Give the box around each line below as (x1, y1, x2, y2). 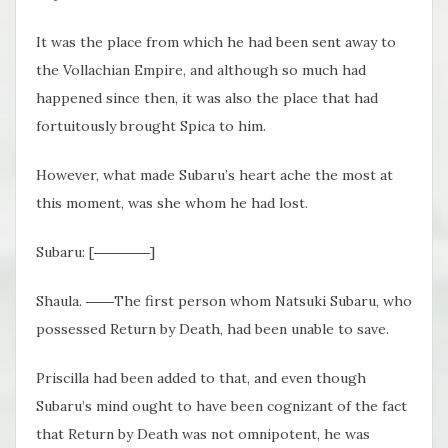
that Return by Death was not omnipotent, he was (36, 425, 370, 444)
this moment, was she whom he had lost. (36, 194, 308, 213)
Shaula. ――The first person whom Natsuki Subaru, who (36, 292, 412, 311)
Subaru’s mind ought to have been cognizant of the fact (36, 397, 407, 416)
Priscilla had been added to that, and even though (36, 369, 366, 388)
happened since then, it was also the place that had (36, 89, 378, 108)
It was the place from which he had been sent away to (36, 33, 396, 52)
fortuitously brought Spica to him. (36, 117, 266, 136)
